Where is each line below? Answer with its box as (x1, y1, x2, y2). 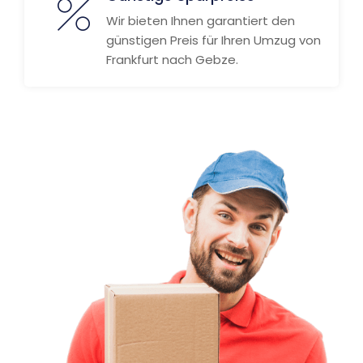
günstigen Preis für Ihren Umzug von (106, 32, 321, 49)
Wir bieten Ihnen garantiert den (106, 12, 295, 29)
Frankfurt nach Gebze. (106, 51, 238, 68)
